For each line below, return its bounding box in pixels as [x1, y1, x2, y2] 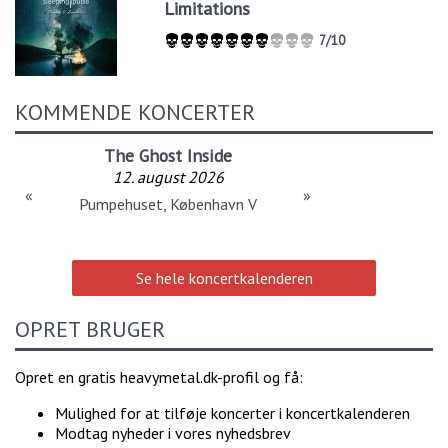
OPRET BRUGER [15, 314, 165, 343]
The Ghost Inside [104, 144, 232, 168]
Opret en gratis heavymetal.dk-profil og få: [15, 366, 303, 387]
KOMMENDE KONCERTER [15, 98, 255, 127]
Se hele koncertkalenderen [135, 268, 313, 289]
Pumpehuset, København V [79, 194, 257, 215]
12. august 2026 [112, 167, 224, 188]
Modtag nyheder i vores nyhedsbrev [55, 422, 291, 443]
